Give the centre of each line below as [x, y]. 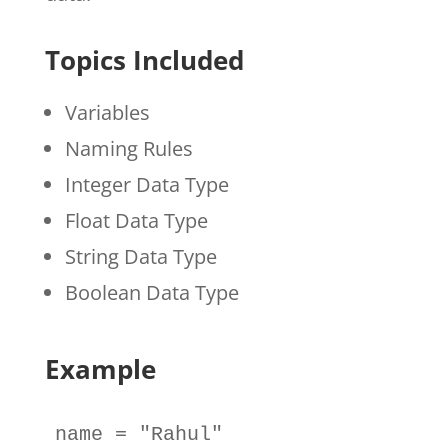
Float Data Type [136, 220]
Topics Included [144, 59]
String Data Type [140, 256]
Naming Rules [128, 148]
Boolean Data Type [151, 292]
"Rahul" [180, 434]
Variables [107, 112]
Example [100, 368]
